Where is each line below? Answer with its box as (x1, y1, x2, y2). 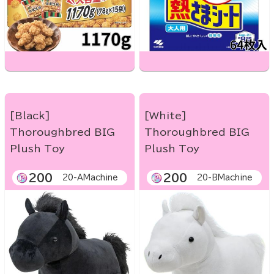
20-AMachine (62, 174, 118, 182)
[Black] (10, 111, 50, 121)
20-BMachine (197, 174, 253, 182)
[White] (144, 111, 187, 121)
